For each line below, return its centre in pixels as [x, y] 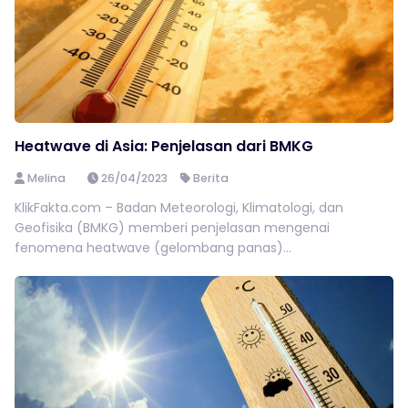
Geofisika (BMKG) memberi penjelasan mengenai [172, 228]
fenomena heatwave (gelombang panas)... [153, 248]
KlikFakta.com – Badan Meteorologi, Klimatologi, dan [179, 208]
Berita [211, 178]
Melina [46, 178]
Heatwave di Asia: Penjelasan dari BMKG [164, 146]
